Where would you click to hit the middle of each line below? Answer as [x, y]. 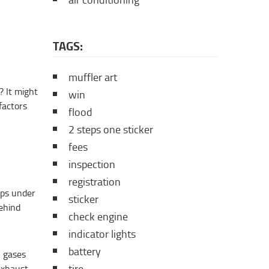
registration [95, 182]
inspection [92, 165]
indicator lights [102, 234]
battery [85, 252]
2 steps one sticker [111, 130]
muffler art [93, 77]
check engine [98, 217]
